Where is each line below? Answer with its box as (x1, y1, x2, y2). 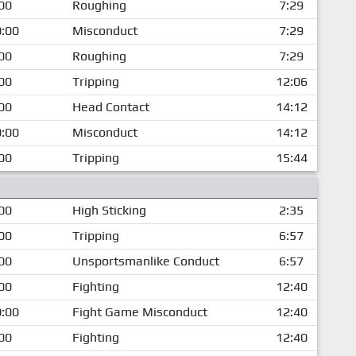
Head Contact (72, 99, 149, 114)
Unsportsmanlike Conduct (72, 253, 219, 269)
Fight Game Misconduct (72, 304, 207, 319)
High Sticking (72, 202, 146, 218)
